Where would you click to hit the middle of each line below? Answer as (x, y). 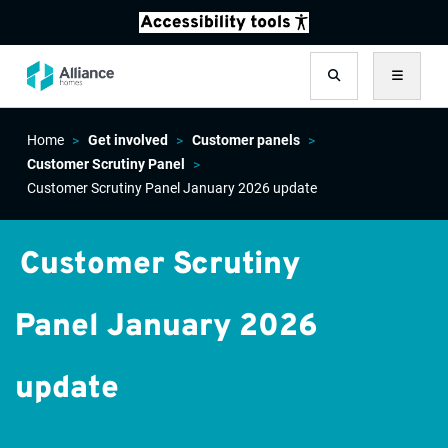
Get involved (127, 140)
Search (358, 86)
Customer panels (245, 140)
